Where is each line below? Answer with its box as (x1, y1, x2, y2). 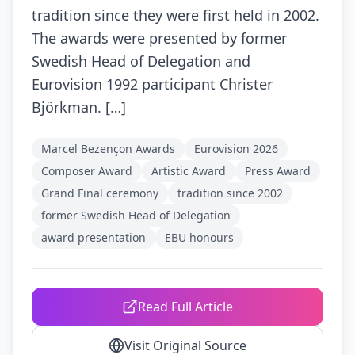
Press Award (245, 163, 311, 178)
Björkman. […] (32, 97, 126, 116)
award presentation (41, 230, 146, 245)
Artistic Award (151, 163, 226, 178)
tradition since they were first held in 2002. (32, 6, 319, 25)
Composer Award (41, 163, 132, 178)
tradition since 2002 (177, 185, 283, 200)
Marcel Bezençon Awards (41, 141, 175, 156)
